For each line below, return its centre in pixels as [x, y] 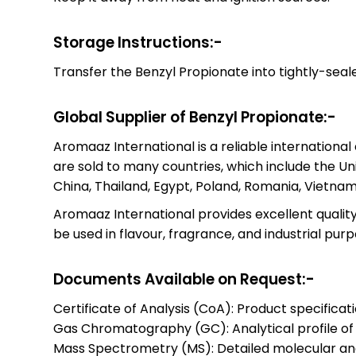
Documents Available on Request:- [184, 279]
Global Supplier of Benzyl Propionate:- [195, 117]
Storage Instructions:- [138, 43]
